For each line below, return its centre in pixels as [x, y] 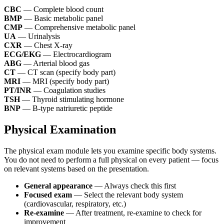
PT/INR [18, 90]
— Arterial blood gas [55, 63]
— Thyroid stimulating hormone [72, 99]
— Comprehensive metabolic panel [79, 27]
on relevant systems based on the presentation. [76, 168]
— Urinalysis [38, 36]
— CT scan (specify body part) [65, 72]
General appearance [58, 185]
